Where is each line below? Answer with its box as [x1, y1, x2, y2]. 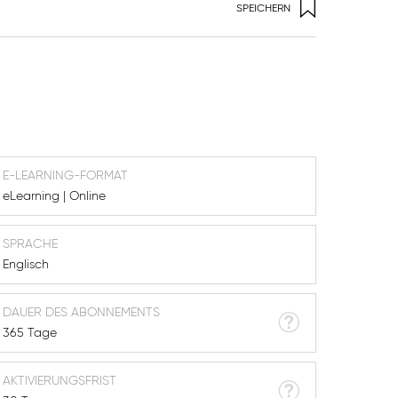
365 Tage [3, 326, 58, 339]
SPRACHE [3, 237, 59, 251]
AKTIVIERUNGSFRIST [3, 374, 117, 387]
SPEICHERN [235, 3, 291, 14]
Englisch [3, 258, 50, 271]
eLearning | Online [3, 189, 107, 203]
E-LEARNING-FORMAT [3, 169, 129, 182]
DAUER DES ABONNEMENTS [3, 306, 161, 319]
